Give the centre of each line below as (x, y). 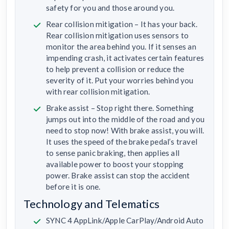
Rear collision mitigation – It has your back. (122, 24)
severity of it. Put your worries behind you (120, 80)
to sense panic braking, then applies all (113, 153)
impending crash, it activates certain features (125, 58)
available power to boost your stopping (115, 164)
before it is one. (73, 186)
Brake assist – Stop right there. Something (120, 108)
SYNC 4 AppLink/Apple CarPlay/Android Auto (125, 220)
